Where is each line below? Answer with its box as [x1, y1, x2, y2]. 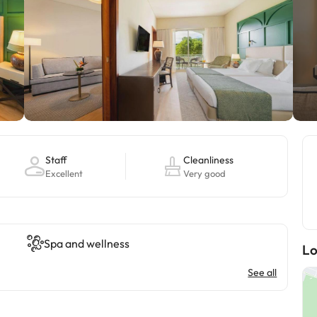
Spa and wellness [44, 236, 130, 250]
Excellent [45, 168, 83, 179]
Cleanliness [183, 154, 234, 166]
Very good [183, 168, 226, 179]
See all [248, 266, 277, 279]
